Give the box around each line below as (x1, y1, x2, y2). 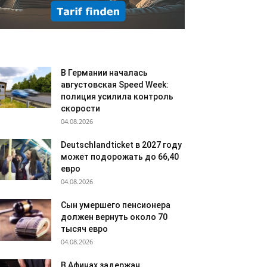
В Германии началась (61, 68, 148, 77)
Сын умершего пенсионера (61, 200, 170, 210)
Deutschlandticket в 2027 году (61, 140, 182, 150)
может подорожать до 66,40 (61, 152, 179, 162)
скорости (61, 104, 100, 113)
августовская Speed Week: (61, 80, 169, 89)
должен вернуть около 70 (61, 212, 167, 222)
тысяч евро (61, 224, 108, 234)
